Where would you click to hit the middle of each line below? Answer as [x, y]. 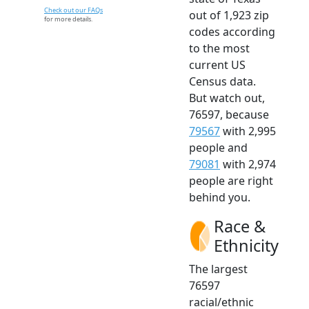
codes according [232, 31]
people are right [231, 180]
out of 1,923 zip [229, 15]
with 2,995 [248, 131]
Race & [240, 226]
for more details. [68, 19]
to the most [219, 48]
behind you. [220, 197]
